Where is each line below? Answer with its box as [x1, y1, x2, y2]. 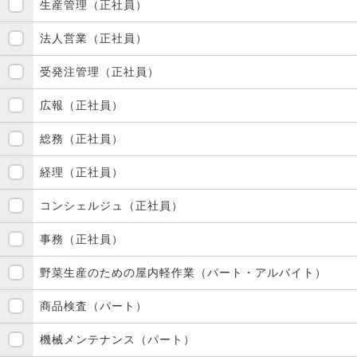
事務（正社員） [40, 232, 124, 245]
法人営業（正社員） [40, 31, 147, 45]
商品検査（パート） [40, 299, 147, 312]
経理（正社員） [40, 165, 124, 178]
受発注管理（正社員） [40, 65, 159, 78]
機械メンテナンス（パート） [40, 332, 195, 346]
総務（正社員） [40, 131, 124, 145]
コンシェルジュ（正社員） [40, 198, 183, 212]
